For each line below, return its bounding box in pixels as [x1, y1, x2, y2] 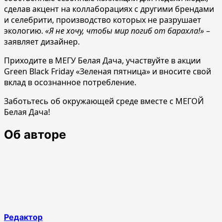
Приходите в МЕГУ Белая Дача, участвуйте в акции [4, 55, 201, 66]
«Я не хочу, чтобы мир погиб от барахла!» [45, 25, 204, 36]
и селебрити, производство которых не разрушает [4, 14, 201, 25]
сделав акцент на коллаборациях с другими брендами [4, 3, 214, 14]
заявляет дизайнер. [4, 36, 80, 47]
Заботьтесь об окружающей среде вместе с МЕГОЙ [4, 95, 204, 107]
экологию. [4, 25, 45, 36]
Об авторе [4, 127, 66, 142]
